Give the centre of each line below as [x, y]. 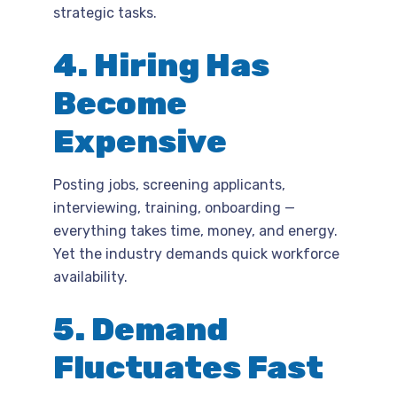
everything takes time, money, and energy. [195, 230]
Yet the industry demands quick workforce [196, 253]
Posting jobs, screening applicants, [169, 184]
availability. [90, 276]
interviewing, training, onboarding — [174, 207]
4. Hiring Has [161, 65]
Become [120, 103]
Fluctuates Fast [188, 367]
